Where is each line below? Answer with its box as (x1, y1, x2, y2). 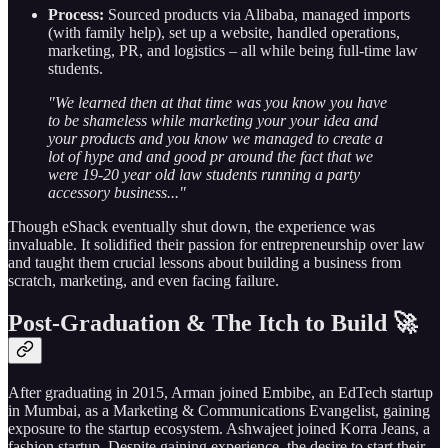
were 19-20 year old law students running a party (48, 165, 360, 183)
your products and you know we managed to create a (48, 129, 383, 147)
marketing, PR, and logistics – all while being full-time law (48, 41, 418, 59)
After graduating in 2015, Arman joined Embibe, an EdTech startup (8, 383, 433, 401)
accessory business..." (48, 183, 186, 201)
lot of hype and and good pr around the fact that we (48, 147, 373, 165)
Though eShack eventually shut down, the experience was (8, 217, 375, 235)
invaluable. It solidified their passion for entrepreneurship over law (8, 235, 425, 253)
